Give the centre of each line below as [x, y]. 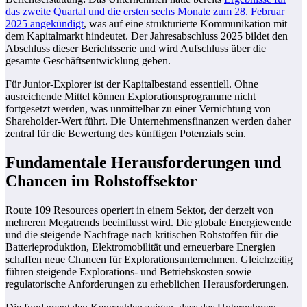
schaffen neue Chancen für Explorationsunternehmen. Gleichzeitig [149, 259]
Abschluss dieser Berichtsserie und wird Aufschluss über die [136, 49]
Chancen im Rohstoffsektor [101, 181]
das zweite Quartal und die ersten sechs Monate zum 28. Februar [145, 12]
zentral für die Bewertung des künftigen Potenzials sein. [126, 134]
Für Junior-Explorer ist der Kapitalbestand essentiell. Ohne [132, 84]
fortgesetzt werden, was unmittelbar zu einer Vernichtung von [138, 109]
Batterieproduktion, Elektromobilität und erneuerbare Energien [140, 247]
